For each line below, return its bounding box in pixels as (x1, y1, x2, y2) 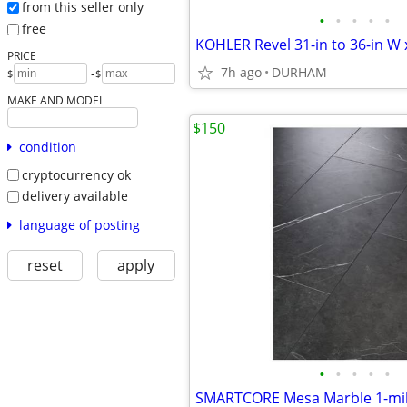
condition (18, 137, 76, 155)
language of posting (18, 215, 140, 233)
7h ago (221, 64, 262, 81)
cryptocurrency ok (21, 165, 131, 184)
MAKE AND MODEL (6, 92, 104, 107)
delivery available (21, 187, 128, 205)
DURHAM (272, 64, 327, 81)
